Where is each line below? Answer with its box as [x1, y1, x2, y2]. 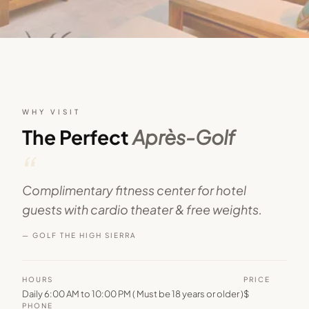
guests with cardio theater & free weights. [22, 201, 262, 217]
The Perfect [22, 125, 132, 149]
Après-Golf [132, 125, 235, 149]
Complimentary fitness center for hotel [22, 182, 246, 198]
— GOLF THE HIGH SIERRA [22, 231, 137, 239]
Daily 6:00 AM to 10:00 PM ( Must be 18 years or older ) [22, 288, 243, 299]
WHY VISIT [22, 108, 81, 116]
